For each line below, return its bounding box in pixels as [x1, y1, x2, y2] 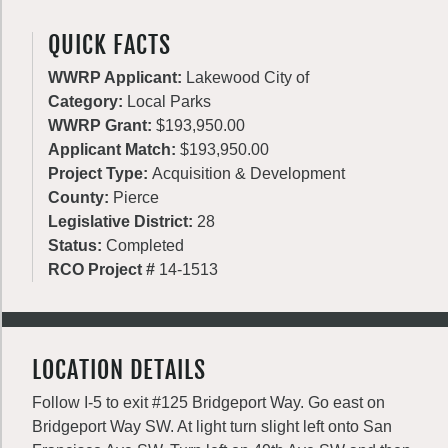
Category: [48, 93, 127, 110]
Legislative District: [48, 213, 197, 230]
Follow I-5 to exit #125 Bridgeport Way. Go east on [32, 394, 385, 411]
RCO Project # [48, 261, 159, 278]
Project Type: [48, 165, 152, 182]
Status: [48, 237, 106, 254]
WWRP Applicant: [48, 69, 186, 86]
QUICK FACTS [48, 30, 171, 60]
